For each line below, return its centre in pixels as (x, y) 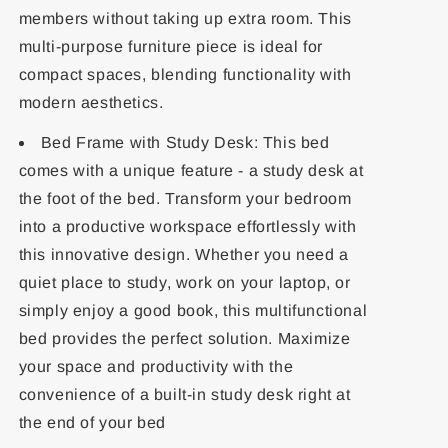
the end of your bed (92, 422)
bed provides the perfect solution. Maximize (184, 338)
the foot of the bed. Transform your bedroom (185, 198)
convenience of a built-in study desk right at (184, 394)
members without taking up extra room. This (185, 18)
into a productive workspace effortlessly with (187, 226)
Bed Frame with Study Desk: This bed (185, 142)
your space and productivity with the (156, 366)
